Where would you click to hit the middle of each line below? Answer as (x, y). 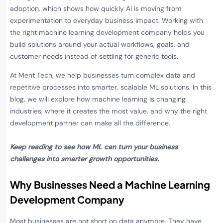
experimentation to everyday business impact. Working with (107, 20)
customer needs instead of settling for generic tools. (94, 56)
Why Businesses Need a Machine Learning (110, 184)
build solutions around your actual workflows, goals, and (100, 44)
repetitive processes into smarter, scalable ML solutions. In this (111, 87)
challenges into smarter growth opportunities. (84, 159)
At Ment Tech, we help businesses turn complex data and (103, 75)
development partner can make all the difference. (90, 123)
